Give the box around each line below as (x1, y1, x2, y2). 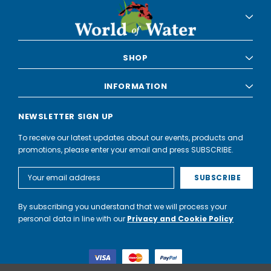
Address (18, 177, 48, 188)
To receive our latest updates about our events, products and (18, 132, 243, 143)
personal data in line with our (18, 213, 127, 224)
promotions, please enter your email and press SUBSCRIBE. (18, 144, 233, 155)
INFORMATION (103, 80, 168, 92)
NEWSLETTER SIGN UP (18, 110, 114, 122)
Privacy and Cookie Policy (127, 213, 233, 224)
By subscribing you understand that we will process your (18, 201, 227, 212)
